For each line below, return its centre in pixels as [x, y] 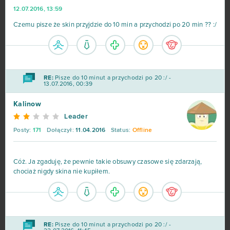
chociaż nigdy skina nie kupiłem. [62, 172]
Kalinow [27, 104]
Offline [142, 131]
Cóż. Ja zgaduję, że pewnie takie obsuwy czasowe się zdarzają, [108, 162]
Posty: [22, 131]
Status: [121, 131]
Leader [76, 117]
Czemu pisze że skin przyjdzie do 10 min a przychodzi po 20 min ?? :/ [115, 25]
